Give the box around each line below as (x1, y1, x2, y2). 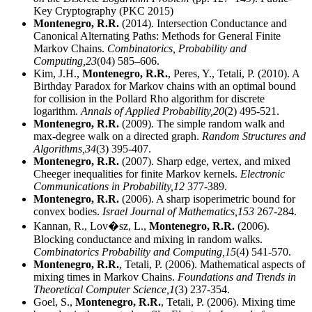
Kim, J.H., (33, 68, 82, 80)
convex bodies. (33, 205, 102, 218)
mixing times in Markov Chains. (33, 271, 178, 283)
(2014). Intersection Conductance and (119, 17, 287, 30)
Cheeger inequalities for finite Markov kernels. (33, 168, 240, 180)
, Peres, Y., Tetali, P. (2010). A (168, 68, 299, 80)
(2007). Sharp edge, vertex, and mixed (119, 155, 290, 168)
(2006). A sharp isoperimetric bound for (119, 193, 295, 205)
